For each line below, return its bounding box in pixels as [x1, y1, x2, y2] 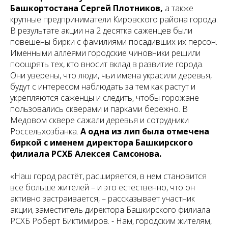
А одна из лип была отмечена [80, 126, 209, 137]
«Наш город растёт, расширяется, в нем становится [10, 170, 207, 182]
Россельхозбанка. [10, 126, 80, 137]
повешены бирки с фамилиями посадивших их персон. [10, 36, 217, 47]
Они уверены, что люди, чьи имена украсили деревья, [10, 70, 212, 81]
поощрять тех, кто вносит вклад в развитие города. [10, 59, 204, 70]
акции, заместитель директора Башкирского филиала [10, 204, 210, 215]
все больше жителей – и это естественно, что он [10, 182, 195, 193]
